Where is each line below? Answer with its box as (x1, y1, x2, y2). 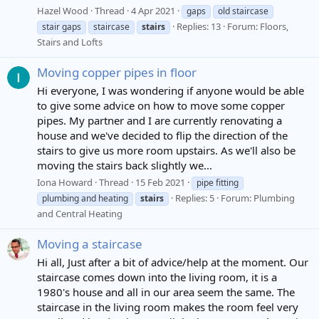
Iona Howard (37, 175, 93, 189)
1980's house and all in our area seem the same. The (37, 284, 295, 299)
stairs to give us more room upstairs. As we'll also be (37, 143, 296, 158)
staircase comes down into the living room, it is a (37, 269, 277, 284)
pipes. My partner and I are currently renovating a (37, 113, 282, 128)
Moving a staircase (37, 236, 142, 253)
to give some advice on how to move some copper (37, 98, 285, 113)
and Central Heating (37, 206, 122, 220)
